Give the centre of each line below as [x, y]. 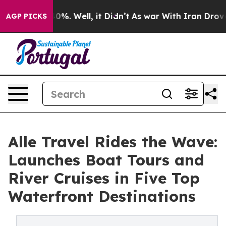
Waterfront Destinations [102, 196]
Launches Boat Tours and [106, 160]
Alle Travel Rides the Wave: [113, 142]
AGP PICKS [26, 16]
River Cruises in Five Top [104, 178]
